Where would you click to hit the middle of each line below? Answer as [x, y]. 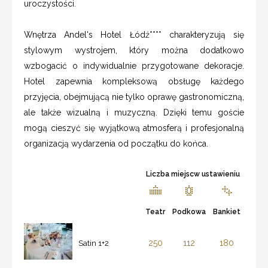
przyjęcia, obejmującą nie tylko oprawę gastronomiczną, [134, 97]
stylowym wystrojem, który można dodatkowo [134, 51]
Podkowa [189, 212]
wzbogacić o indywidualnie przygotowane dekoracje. [134, 66]
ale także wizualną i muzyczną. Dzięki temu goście [134, 113]
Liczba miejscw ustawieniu [193, 174]
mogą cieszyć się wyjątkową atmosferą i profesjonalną [134, 128]
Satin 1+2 [94, 243]
